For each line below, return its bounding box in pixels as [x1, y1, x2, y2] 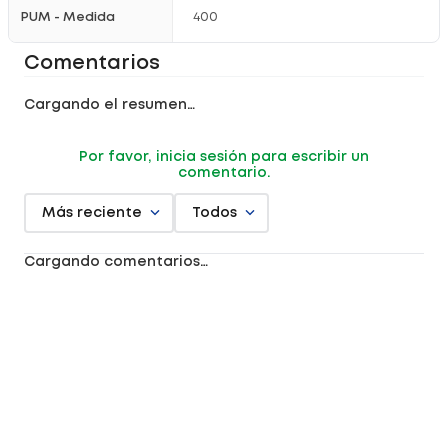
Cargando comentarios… [24, 256, 208, 268]
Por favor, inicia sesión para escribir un [79, 151, 369, 163]
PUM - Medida [21, 12, 115, 23]
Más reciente [42, 207, 142, 219]
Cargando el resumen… [24, 99, 195, 111]
